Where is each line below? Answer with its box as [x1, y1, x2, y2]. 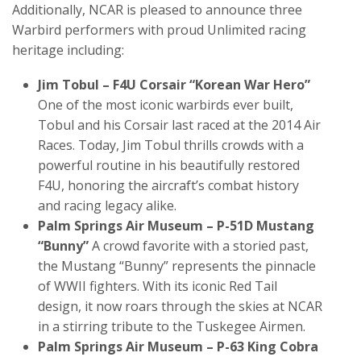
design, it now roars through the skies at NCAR [38, 297, 322, 316]
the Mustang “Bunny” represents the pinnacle [38, 257, 316, 276]
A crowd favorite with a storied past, [89, 237, 309, 255]
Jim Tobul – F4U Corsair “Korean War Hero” [38, 76, 310, 94]
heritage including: [12, 41, 124, 60]
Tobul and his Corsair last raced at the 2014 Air [38, 116, 321, 135]
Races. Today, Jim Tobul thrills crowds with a [38, 136, 304, 155]
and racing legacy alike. [38, 197, 176, 215]
